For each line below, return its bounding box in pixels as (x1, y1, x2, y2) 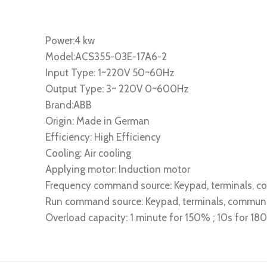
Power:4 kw (45, 35, 95, 46)
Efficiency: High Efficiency (45, 131, 161, 143)
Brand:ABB (45, 99, 92, 111)
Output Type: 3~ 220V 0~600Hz (45, 83, 189, 95)
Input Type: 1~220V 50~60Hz (45, 67, 175, 79)
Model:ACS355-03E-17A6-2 (45, 51, 167, 63)
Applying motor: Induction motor (45, 163, 190, 175)
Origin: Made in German (45, 115, 150, 127)
